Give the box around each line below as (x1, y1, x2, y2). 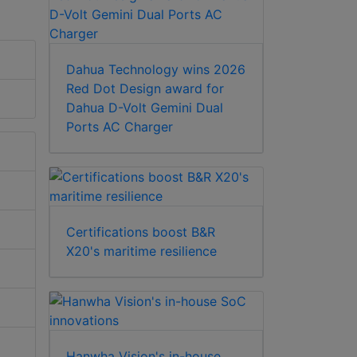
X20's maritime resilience (66, 242, 217, 259)
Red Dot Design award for (66, 80, 224, 96)
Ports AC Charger (66, 118, 173, 135)
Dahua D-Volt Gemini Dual (66, 99, 223, 116)
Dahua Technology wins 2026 (66, 61, 245, 77)
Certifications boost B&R (66, 223, 215, 240)
